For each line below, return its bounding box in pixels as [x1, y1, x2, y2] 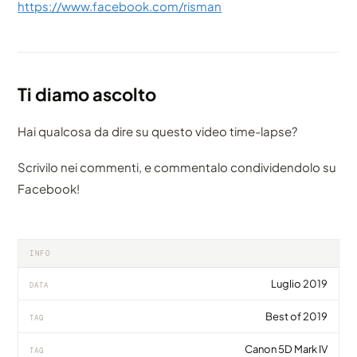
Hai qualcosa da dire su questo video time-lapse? [18, 124, 298, 139]
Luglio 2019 [270, 277, 328, 291]
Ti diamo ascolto [18, 83, 157, 106]
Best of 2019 [265, 310, 328, 324]
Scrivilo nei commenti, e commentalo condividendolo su [18, 159, 337, 175]
